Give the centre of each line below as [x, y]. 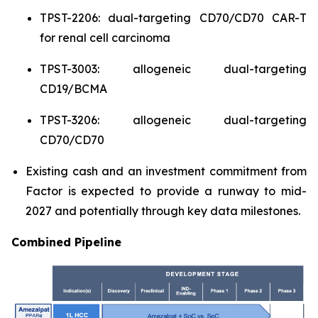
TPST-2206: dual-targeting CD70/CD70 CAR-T [173, 18]
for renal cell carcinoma [105, 38]
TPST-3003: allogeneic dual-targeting [173, 69]
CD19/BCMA [73, 89]
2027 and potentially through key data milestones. [163, 211]
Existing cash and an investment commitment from [166, 171]
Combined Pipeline [66, 242]
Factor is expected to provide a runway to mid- [166, 191]
